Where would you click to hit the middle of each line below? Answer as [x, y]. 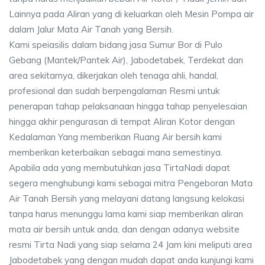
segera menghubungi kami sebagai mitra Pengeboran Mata [131, 183]
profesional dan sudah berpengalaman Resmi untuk [114, 91]
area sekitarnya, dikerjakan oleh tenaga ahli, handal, [114, 75]
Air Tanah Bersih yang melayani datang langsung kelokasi [127, 198]
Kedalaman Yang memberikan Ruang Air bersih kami [115, 137]
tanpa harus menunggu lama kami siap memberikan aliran [126, 214]
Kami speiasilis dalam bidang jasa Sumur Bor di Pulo [116, 45]
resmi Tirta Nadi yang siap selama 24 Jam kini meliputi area [130, 245]
